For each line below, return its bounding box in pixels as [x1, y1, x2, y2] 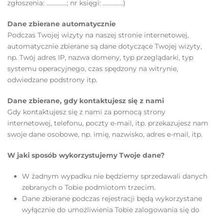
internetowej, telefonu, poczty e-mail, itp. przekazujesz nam [7, 119, 208, 127]
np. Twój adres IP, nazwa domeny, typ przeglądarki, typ [7, 53, 193, 62]
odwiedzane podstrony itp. [7, 75, 97, 84]
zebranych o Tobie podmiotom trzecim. [22, 183, 156, 192]
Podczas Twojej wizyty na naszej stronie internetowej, [7, 31, 189, 39]
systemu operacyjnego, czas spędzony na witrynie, [7, 64, 178, 73]
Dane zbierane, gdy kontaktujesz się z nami [7, 96, 164, 105]
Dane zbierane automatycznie [7, 19, 116, 28]
